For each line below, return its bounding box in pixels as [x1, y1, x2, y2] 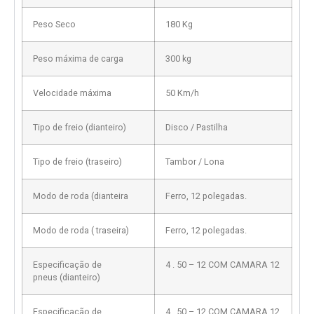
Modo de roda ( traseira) [33, 224, 129, 235]
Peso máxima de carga [33, 53, 123, 64]
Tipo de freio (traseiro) [33, 156, 122, 167]
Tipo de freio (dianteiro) [33, 121, 126, 132]
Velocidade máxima [33, 87, 111, 98]
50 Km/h [165, 87, 199, 98]
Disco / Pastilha [165, 121, 228, 132]
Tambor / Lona [165, 156, 224, 167]
